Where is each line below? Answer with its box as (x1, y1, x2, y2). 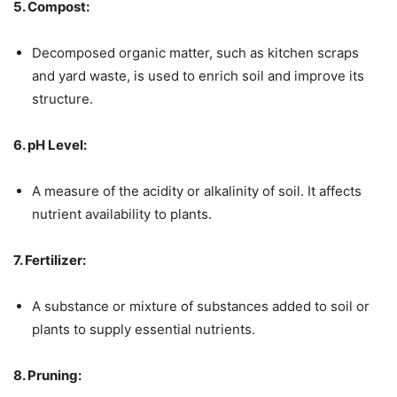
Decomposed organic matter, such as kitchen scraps (32, 43, 359, 61)
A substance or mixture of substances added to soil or (32, 297, 370, 315)
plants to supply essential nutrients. (32, 320, 255, 338)
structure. (32, 90, 93, 107)
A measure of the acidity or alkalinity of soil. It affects (32, 182, 362, 199)
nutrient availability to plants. (32, 205, 212, 222)
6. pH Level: (13, 136, 87, 153)
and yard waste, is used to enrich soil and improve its (32, 66, 364, 84)
